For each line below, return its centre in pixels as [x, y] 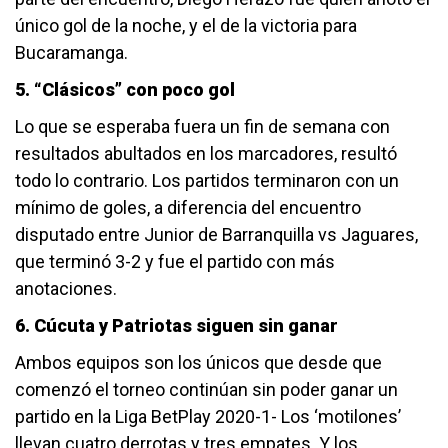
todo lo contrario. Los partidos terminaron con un [207, 181]
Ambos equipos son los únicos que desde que [198, 363]
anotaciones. [68, 289]
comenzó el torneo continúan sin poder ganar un [206, 390]
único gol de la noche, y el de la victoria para [186, 26]
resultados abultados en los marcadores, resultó [206, 154]
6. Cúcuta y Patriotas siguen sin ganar [176, 326]
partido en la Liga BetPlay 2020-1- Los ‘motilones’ [208, 417]
